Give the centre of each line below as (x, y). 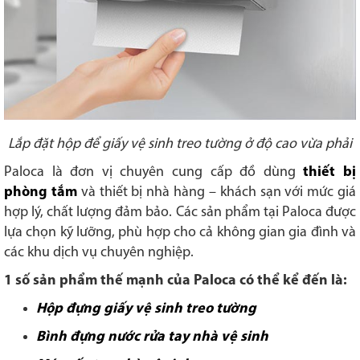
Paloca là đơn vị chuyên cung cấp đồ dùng (154, 173)
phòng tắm (41, 193)
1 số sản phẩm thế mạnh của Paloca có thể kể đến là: (176, 281)
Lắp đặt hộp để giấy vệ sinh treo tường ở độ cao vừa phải (180, 145)
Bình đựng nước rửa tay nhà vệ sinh (152, 337)
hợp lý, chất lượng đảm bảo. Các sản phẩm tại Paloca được (180, 213)
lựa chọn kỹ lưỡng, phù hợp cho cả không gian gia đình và (180, 233)
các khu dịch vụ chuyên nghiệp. (99, 253)
